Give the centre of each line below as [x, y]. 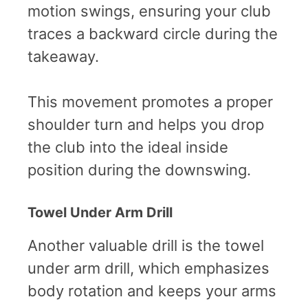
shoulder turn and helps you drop [146, 124]
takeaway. [63, 56]
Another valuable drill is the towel [146, 245]
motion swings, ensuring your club [149, 11]
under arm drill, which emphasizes [148, 268]
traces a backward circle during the [153, 33]
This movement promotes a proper [150, 101]
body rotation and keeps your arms [152, 290]
